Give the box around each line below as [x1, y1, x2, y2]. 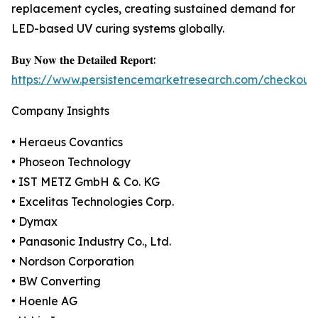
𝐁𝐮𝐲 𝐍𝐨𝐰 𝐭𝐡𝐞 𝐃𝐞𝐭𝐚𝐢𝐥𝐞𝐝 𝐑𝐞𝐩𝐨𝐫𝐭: [11, 53, 155, 67]
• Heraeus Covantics [11, 135, 123, 150]
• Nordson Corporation [11, 254, 134, 269]
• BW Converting [11, 274, 101, 289]
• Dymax [11, 214, 57, 229]
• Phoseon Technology [11, 155, 131, 170]
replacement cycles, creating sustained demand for [11, 1, 295, 16]
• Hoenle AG [11, 294, 77, 309]
